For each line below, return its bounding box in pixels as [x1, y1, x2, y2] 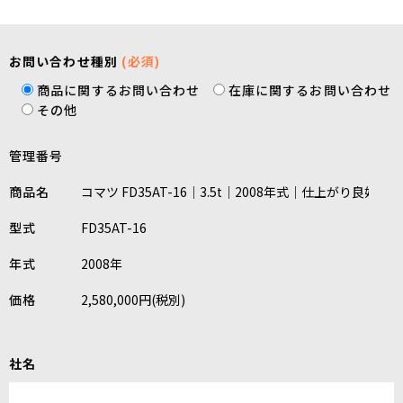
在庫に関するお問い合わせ [228, 81, 392, 100]
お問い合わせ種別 [9, 52, 122, 71]
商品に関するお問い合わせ [37, 81, 201, 100]
